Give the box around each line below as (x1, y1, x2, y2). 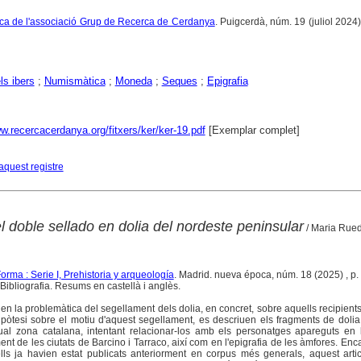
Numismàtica (44, 75, 106, 88)
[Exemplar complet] (205, 124, 300, 137)
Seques (161, 75, 197, 88)
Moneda (114, 75, 152, 88)
